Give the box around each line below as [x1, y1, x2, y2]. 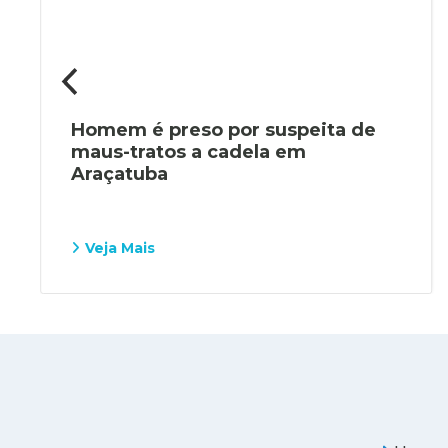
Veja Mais [85, 238, 156, 257]
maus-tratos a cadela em [71, 140, 307, 163]
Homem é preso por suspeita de [71, 118, 377, 141]
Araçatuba [71, 162, 169, 185]
